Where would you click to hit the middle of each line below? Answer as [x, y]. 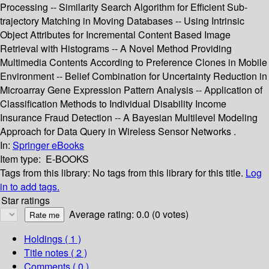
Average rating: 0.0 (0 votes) [129, 214]
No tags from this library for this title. [168, 173]
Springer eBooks [48, 145]
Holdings [43, 239]
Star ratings [26, 201]
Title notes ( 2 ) [56, 253]
